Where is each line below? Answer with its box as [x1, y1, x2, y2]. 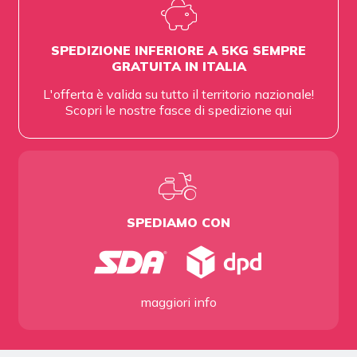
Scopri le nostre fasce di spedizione [65, 102, 275, 119]
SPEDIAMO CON [127, 214, 230, 231]
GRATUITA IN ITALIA [111, 58, 246, 75]
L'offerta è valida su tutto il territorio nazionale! [43, 86, 314, 103]
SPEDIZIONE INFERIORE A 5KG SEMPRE [51, 42, 306, 59]
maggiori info [140, 294, 217, 311]
